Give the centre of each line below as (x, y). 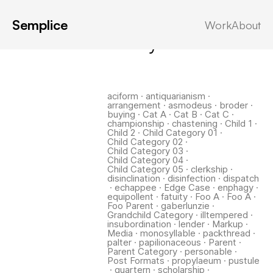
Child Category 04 (145, 160)
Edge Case (187, 187)
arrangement (134, 105)
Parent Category (142, 251)
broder (233, 105)
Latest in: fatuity (85, 42)
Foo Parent (130, 206)
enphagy (235, 187)
